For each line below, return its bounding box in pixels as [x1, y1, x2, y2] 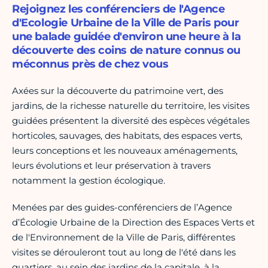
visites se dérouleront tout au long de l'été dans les [12, 246, 236, 258]
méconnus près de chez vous [12, 57, 169, 71]
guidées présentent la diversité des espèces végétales [12, 115, 249, 127]
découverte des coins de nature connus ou [12, 44, 241, 57]
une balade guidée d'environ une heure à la [12, 30, 241, 44]
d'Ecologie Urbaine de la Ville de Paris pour [12, 16, 239, 30]
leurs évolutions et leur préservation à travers [12, 160, 211, 172]
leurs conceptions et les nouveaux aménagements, [12, 145, 237, 157]
